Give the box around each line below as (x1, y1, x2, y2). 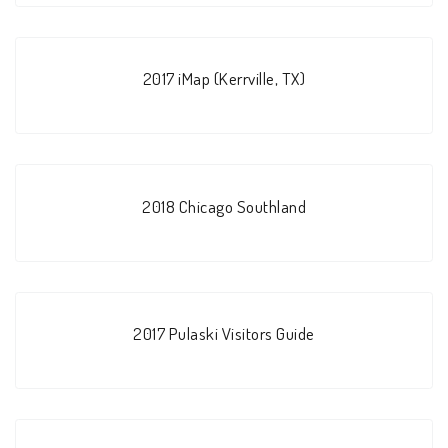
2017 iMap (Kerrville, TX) (142, 67, 306, 90)
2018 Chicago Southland (142, 194, 306, 217)
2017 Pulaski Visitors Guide (133, 321, 315, 344)
